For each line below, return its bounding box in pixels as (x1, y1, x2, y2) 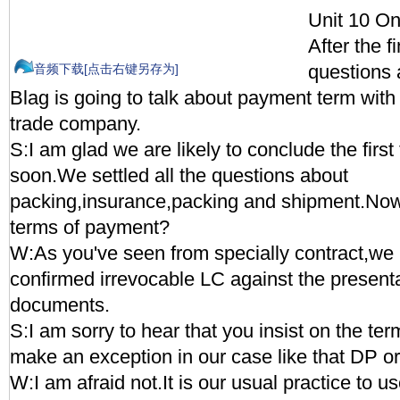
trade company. (10, 112, 141, 135)
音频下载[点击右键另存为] (34, 62, 179, 76)
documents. (10, 294, 110, 316)
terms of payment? (10, 216, 170, 238)
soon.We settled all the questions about (10, 164, 348, 187)
